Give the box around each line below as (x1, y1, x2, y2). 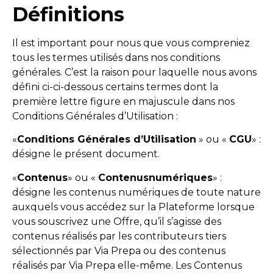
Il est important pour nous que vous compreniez (12, 37, 250, 49)
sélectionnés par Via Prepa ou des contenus (12, 244, 225, 257)
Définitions (12, 2, 124, 26)
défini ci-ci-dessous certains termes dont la (12, 80, 218, 93)
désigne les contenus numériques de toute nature (12, 186, 261, 198)
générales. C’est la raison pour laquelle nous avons (12, 66, 257, 78)
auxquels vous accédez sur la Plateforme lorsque (12, 200, 255, 213)
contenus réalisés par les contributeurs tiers (12, 230, 226, 242)
